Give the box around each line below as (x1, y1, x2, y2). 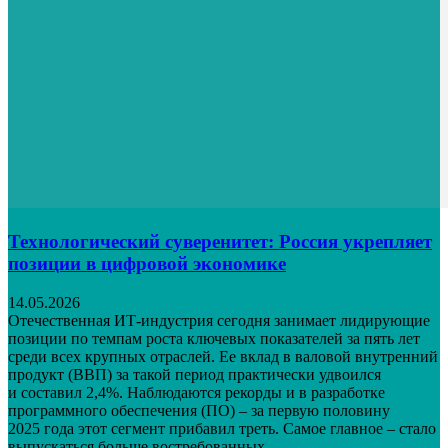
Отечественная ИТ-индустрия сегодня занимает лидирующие (8, 311, 430, 329)
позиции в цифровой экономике (8, 252, 286, 274)
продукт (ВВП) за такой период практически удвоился (8, 365, 381, 383)
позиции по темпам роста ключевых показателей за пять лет (8, 329, 420, 347)
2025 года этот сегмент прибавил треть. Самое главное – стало (8, 419, 436, 437)
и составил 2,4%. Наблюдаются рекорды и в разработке (8, 383, 385, 401)
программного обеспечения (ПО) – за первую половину (8, 401, 390, 419)
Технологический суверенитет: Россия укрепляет (8, 230, 432, 252)
